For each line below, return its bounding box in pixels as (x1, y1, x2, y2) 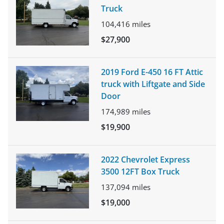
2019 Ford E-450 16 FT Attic (101, 66, 203, 77)
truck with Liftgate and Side (101, 78, 205, 89)
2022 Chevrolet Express (101, 154, 190, 165)
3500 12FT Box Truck (101, 166, 179, 177)
